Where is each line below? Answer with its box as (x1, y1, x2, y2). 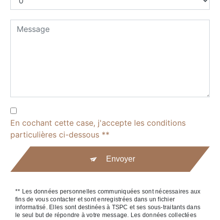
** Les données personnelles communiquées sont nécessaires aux (15, 188, 201, 195)
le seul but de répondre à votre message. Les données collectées (15, 212, 197, 219)
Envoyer (106, 155, 135, 164)
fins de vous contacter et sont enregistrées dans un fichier (15, 196, 175, 203)
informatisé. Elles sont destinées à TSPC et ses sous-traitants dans (15, 204, 201, 211)
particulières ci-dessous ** (10, 130, 110, 140)
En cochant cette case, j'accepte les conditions (10, 118, 186, 128)
